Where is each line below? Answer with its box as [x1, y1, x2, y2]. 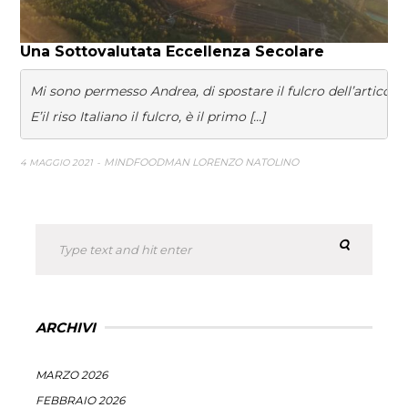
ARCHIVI [36, 318, 96, 336]
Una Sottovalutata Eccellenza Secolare [20, 42, 325, 60]
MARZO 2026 [36, 367, 107, 382]
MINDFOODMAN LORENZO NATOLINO [104, 155, 300, 168]
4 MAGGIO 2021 [20, 156, 97, 168]
